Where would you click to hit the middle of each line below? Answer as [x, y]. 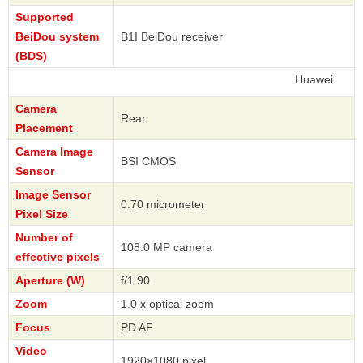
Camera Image [54, 152]
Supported [45, 17]
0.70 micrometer [163, 205]
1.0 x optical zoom [167, 304]
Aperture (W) [50, 281]
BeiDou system [57, 37]
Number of [44, 238]
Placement [44, 128]
